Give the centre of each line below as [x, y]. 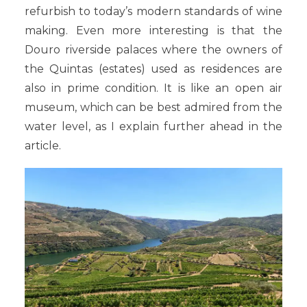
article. [43, 146]
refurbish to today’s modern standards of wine [153, 11]
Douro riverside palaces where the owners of [153, 50]
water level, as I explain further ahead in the [153, 126]
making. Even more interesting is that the [153, 30]
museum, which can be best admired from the [153, 107]
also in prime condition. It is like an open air [153, 88]
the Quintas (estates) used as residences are [153, 69]
